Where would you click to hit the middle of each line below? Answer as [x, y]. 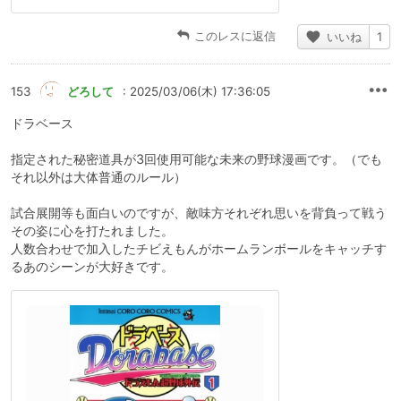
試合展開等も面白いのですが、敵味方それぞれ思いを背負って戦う [199, 213]
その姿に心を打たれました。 [92, 231]
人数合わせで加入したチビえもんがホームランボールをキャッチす [199, 249]
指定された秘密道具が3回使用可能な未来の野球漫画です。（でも [196, 159]
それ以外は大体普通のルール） [98, 177]
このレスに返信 [235, 36]
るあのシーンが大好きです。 [92, 267]
